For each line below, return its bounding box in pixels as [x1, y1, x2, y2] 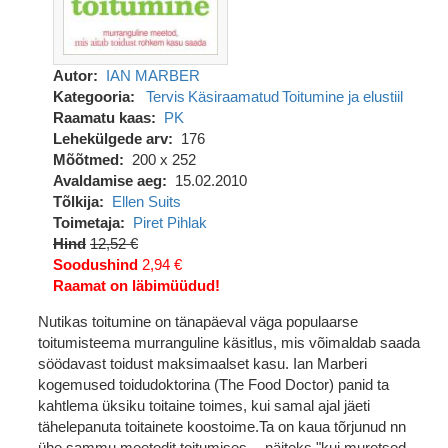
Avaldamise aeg [53, 172, 162, 189]
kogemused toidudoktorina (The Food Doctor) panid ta [38, 376, 389, 393]
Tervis [145, 88, 185, 105]
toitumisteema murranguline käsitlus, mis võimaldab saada [38, 334, 420, 351]
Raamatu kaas [53, 109, 151, 126]
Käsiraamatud [187, 88, 279, 105]
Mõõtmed [53, 151, 119, 168]
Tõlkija [53, 193, 99, 210]
